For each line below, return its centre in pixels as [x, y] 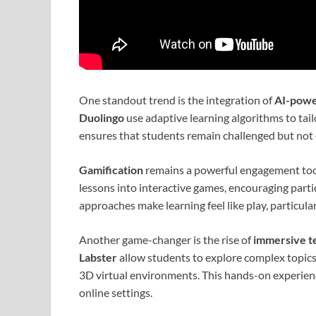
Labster [98, 257]
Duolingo [102, 118]
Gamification [111, 170]
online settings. [116, 293]
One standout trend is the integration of [177, 100]
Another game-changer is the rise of [166, 240]
